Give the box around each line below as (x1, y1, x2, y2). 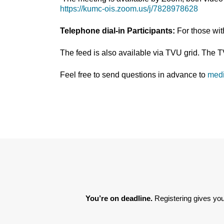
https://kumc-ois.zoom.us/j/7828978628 (60, 4, 198, 13)
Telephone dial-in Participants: (60, 26, 177, 35)
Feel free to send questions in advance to (60, 70, 207, 79)
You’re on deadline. (85, 194, 154, 203)
